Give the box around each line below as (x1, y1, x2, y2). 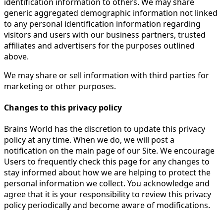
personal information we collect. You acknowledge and (4, 178, 210, 189)
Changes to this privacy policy (4, 102, 122, 113)
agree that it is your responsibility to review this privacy (4, 189, 211, 200)
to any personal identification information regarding (4, 18, 201, 29)
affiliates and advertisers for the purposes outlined (4, 40, 195, 51)
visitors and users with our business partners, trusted (4, 29, 206, 40)
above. (4, 51, 29, 62)
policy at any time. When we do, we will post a (4, 134, 174, 146)
